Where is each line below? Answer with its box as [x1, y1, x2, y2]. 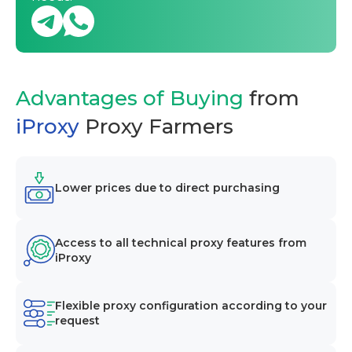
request [55, 313, 100, 328]
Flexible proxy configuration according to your [55, 299, 327, 313]
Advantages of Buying [16, 86, 244, 112]
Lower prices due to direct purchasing [55, 180, 280, 195]
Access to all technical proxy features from [55, 236, 306, 251]
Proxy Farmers [85, 114, 233, 140]
